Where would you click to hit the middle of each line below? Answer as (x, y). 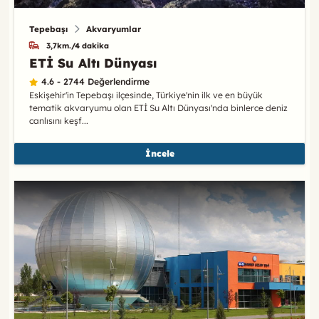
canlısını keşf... (58, 120)
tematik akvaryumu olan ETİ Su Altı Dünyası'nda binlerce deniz (158, 108)
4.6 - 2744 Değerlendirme (95, 81)
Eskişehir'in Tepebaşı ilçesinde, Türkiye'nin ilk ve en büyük (146, 95)
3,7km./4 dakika (78, 46)
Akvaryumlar (113, 29)
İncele (159, 154)
